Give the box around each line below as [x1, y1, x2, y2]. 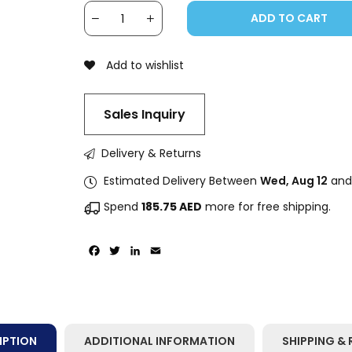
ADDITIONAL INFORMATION [83, 332, 235, 349]
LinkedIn [141, 241, 192, 259]
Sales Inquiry [103, 105, 185, 123]
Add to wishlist [105, 57, 184, 73]
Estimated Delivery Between [103, 173, 260, 189]
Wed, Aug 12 [259, 173, 328, 189]
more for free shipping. [201, 199, 331, 214]
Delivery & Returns [101, 145, 201, 161]
